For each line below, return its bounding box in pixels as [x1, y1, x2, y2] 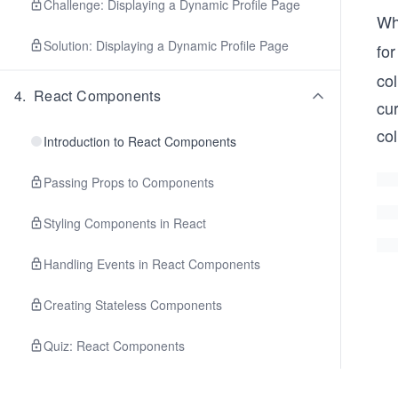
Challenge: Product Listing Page [44, 378, 224, 395]
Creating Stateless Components [44, 296, 222, 314]
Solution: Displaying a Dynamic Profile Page [44, 36, 289, 54]
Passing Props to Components [44, 173, 214, 191]
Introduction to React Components [44, 132, 236, 150]
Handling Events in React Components [44, 255, 260, 273]
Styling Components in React [44, 214, 206, 232]
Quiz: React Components [44, 337, 185, 354]
